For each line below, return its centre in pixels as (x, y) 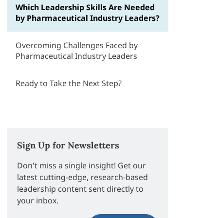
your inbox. (38, 200)
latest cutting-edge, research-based (83, 177)
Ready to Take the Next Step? (69, 83)
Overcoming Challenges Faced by (77, 45)
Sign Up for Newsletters (68, 145)
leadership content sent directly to (81, 189)
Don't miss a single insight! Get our (82, 165)
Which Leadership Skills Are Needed (85, 7)
